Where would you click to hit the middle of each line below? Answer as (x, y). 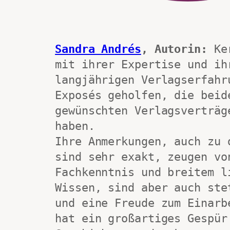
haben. (75, 126)
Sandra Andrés (98, 49)
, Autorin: (174, 49)
